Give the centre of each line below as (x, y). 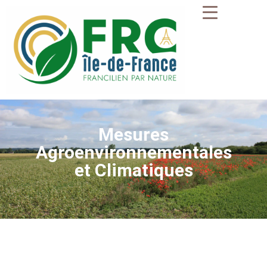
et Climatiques (133, 170)
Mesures (133, 135)
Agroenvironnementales (133, 153)
